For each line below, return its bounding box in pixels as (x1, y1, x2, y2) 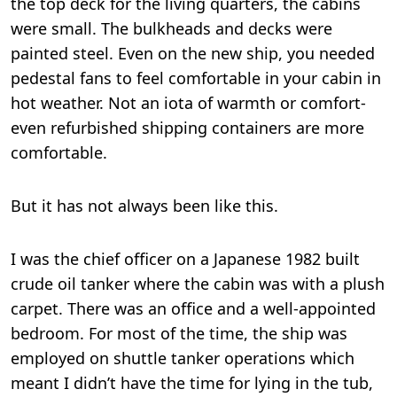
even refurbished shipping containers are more (11, 117, 364, 138)
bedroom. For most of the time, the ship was (11, 323, 347, 344)
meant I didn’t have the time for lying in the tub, (11, 372, 373, 393)
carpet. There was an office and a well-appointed (11, 298, 376, 319)
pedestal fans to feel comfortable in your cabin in (11, 67, 381, 89)
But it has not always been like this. (11, 195, 278, 216)
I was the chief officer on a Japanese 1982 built (11, 248, 360, 269)
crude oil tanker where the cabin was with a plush (11, 273, 385, 294)
